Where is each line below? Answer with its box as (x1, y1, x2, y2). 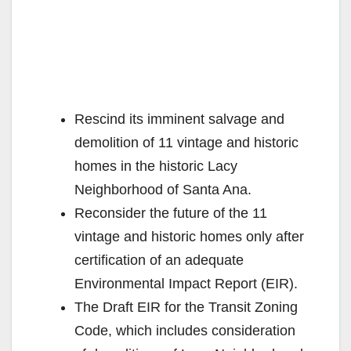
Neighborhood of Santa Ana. (74, 182, 251, 197)
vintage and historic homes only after (74, 229, 304, 244)
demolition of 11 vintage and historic (74, 135, 299, 150)
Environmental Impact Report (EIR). (74, 276, 298, 291)
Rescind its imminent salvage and (74, 111, 284, 127)
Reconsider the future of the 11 (74, 205, 267, 221)
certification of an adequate (74, 252, 244, 268)
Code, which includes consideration (74, 323, 295, 338)
